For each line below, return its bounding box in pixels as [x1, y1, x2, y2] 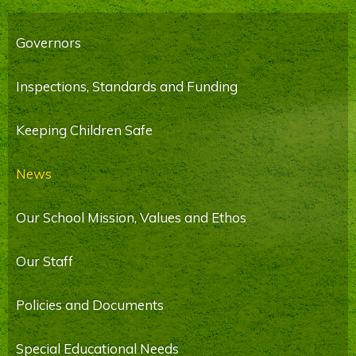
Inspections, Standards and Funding [16, 77, 238, 95]
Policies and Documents [16, 296, 164, 313]
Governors [16, 33, 81, 51]
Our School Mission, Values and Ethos [16, 208, 246, 226]
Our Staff [16, 252, 73, 269]
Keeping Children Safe [16, 121, 153, 138]
